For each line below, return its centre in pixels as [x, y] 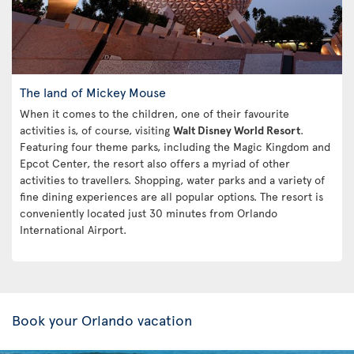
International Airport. [73, 229]
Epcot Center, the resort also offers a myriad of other [155, 163]
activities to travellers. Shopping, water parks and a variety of [172, 179]
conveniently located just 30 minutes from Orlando [149, 213]
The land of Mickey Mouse [93, 91]
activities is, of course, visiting [96, 130]
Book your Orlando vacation [102, 319]
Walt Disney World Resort [237, 130]
